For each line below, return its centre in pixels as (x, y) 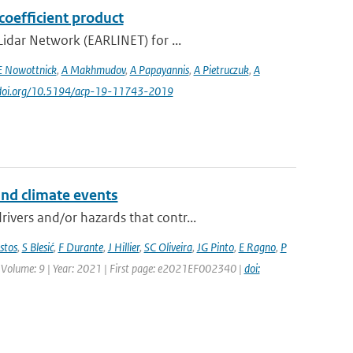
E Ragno (257, 247)
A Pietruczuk (221, 70)
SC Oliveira (168, 247)
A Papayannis (159, 70)
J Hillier (123, 247)
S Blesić (37, 247)
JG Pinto (215, 247)
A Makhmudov (93, 70)
